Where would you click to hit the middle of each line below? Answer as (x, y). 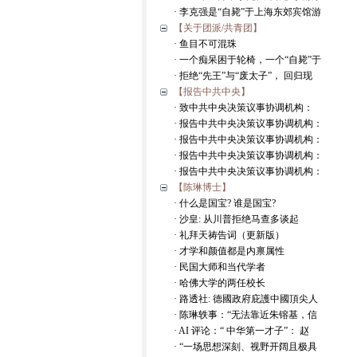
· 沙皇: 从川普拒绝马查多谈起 (236, 219)
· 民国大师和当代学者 (220, 267)
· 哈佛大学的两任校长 (220, 283)
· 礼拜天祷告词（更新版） (229, 235)
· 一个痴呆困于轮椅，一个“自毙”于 (247, 60)
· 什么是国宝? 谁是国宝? (225, 203)
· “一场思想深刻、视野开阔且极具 (245, 347)
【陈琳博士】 (202, 187)
